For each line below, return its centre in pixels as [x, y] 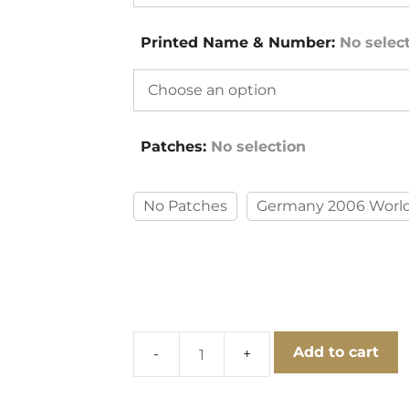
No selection [258, 147]
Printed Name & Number [236, 42]
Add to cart [336, 352]
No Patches [185, 206]
